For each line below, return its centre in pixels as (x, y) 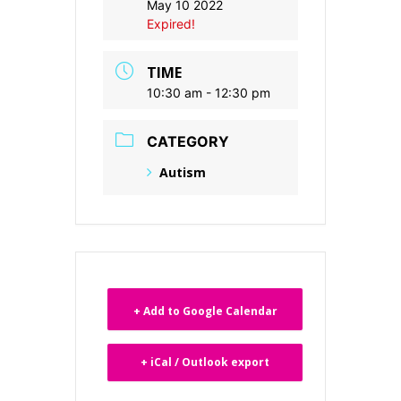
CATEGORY (188, 141)
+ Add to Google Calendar (205, 311)
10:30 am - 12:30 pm (209, 93)
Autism (183, 172)
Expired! (171, 24)
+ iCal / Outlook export (205, 362)
